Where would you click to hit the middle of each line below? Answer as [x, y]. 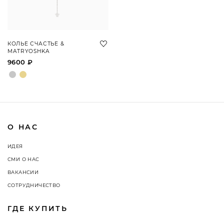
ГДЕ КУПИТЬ [38, 208]
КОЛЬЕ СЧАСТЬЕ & [36, 44]
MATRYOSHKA [29, 51]
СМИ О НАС [23, 159]
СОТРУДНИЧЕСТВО [34, 185]
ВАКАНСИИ [23, 172]
